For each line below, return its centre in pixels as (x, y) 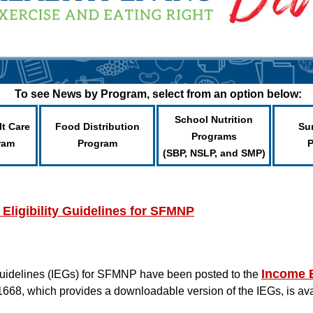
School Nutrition (214, 119)
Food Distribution (97, 126)
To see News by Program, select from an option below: (158, 94)
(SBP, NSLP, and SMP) (214, 153)
